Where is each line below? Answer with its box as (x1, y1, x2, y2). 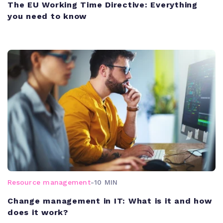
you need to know (7, 11, 87, 21)
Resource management (7, 178, 91, 187)
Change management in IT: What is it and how (7, 196, 212, 206)
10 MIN (94, 178, 118, 187)
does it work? (7, 208, 68, 218)
